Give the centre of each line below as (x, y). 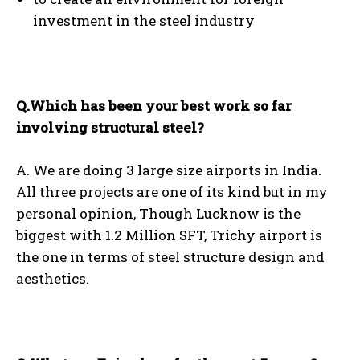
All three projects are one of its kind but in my (172, 192)
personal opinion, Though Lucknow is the (158, 214)
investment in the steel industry (144, 21)
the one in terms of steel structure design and (170, 257)
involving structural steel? (110, 128)
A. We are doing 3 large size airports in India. (169, 170)
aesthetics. (53, 279)
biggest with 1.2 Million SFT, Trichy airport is (169, 235)
